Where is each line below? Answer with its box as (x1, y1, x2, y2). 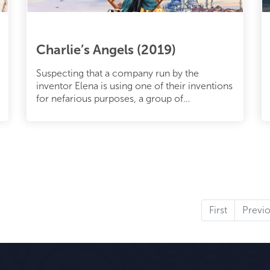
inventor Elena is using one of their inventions (36, 80, 233, 92)
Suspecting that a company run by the (36, 67, 199, 79)
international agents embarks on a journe (36, 105, 213, 117)
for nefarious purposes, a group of (36, 92, 183, 104)
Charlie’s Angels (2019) (36, 41, 176, 58)
